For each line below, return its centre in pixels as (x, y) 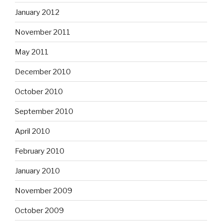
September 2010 (44, 111)
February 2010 (40, 151)
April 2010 (32, 131)
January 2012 (37, 12)
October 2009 (39, 210)
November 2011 (43, 32)
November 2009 (44, 191)
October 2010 (39, 91)
